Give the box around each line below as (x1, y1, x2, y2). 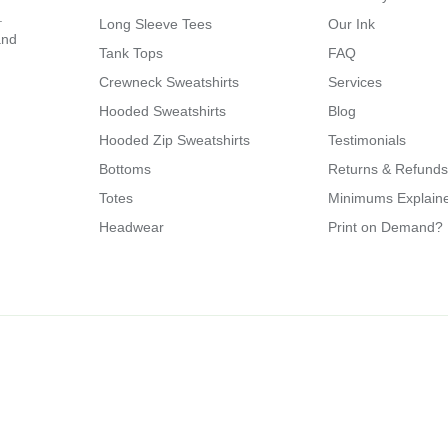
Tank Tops (99, 44, 164, 61)
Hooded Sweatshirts (99, 102, 227, 119)
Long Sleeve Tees (99, 15, 213, 32)
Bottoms (99, 160, 152, 177)
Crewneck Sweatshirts (99, 73, 240, 90)
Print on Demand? (327, 218, 443, 235)
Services (327, 73, 382, 90)
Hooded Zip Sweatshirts (99, 131, 251, 148)
